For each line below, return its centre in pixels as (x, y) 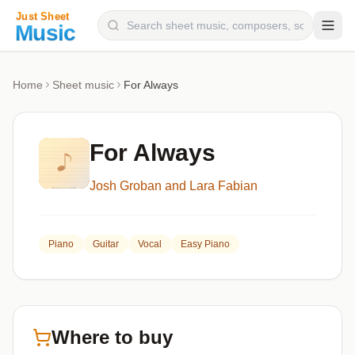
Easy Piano (205, 244)
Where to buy (112, 337)
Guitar (106, 244)
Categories (50, 139)
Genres (41, 171)
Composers (51, 76)
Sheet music (83, 85)
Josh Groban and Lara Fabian (174, 186)
